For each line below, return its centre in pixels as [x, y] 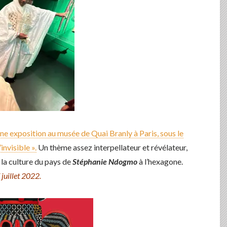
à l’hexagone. [160, 161]
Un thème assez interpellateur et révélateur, [112, 147]
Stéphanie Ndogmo [105, 161]
